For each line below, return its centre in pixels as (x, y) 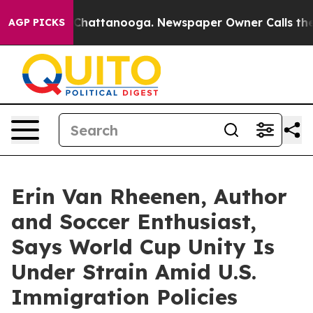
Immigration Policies (124, 297)
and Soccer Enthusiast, (134, 221)
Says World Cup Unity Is (143, 247)
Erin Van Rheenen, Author (149, 196)
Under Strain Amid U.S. (134, 272)
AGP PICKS (37, 22)
